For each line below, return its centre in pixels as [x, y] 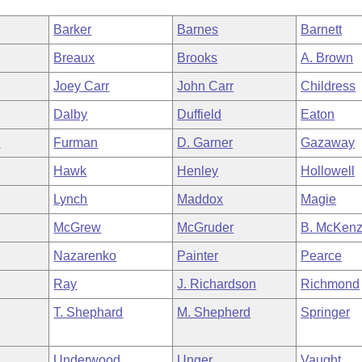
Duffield [200, 114]
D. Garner [205, 143]
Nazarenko [85, 256]
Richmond [330, 284]
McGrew [78, 227]
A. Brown [327, 58]
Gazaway [328, 143]
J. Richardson [217, 284]
